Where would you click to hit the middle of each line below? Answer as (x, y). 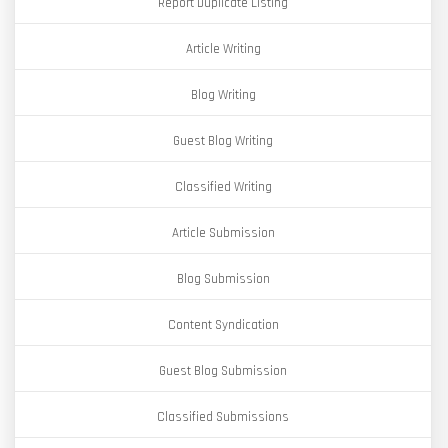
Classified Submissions (223, 417)
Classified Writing (223, 187)
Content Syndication (223, 325)
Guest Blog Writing (223, 141)
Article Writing (223, 49)
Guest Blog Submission (223, 371)
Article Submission (223, 233)
